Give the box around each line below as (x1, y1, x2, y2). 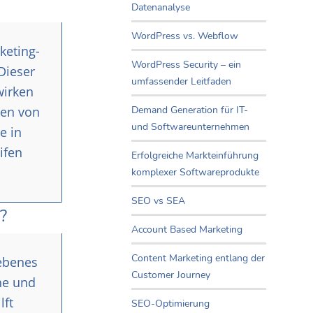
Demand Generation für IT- (131, 103, 248, 117)
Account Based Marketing (131, 223, 242, 237)
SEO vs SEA (131, 194, 185, 208)
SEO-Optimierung (131, 297, 210, 311)
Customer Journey (131, 268, 210, 282)
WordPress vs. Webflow (131, 29, 238, 43)
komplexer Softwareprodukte (131, 166, 259, 180)
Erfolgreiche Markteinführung (131, 149, 259, 163)
